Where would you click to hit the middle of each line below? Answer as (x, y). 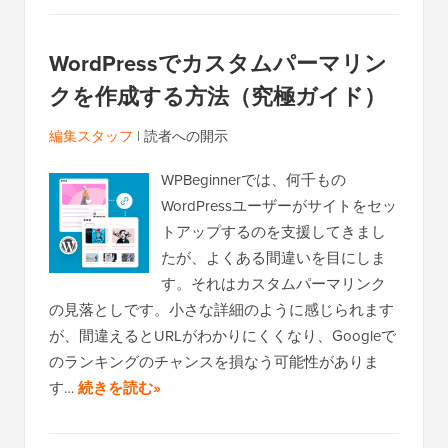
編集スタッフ (91, 136)
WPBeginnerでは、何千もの (253, 180)
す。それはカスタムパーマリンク (273, 284)
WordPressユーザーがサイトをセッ (279, 206)
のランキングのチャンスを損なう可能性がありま (214, 362)
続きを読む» (119, 388)
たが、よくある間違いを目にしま (273, 258)
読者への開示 (186, 136)
